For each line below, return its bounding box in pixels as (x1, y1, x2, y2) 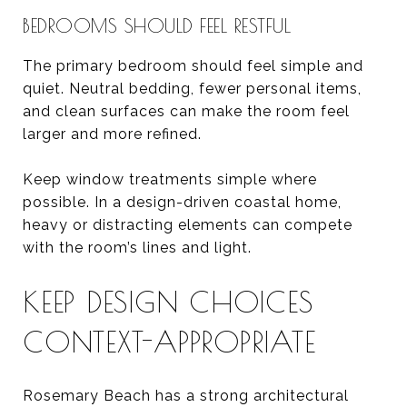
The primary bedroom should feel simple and (23, 56, 363, 74)
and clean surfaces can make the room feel (23, 102, 350, 120)
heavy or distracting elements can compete (23, 215, 352, 233)
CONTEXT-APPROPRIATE (23, 323, 316, 359)
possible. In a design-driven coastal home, (23, 193, 342, 211)
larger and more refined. (23, 124, 202, 143)
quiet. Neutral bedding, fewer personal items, (23, 79, 362, 97)
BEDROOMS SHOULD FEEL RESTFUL (23, 14, 291, 36)
